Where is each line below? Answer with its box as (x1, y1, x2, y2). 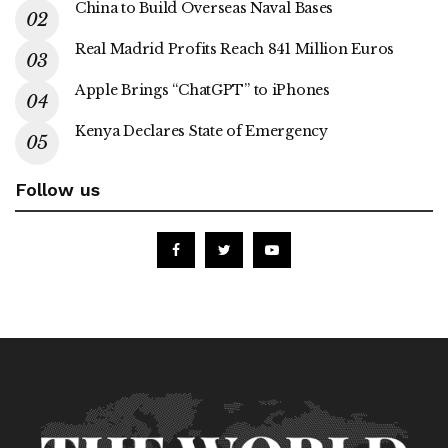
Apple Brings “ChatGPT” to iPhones (75, 80, 330, 99)
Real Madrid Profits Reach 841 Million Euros (75, 39, 394, 58)
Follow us (15, 178, 100, 200)
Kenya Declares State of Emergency (75, 121, 328, 140)
